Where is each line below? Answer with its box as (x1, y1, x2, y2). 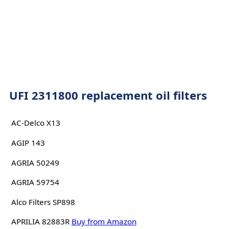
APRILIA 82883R (11, 216, 70, 227)
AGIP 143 (11, 137, 45, 148)
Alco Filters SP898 (11, 196, 75, 207)
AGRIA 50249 (11, 157, 59, 168)
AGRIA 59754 (11, 177, 59, 188)
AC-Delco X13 (11, 118, 60, 128)
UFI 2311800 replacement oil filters (9, 87, 207, 103)
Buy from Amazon (71, 216, 136, 227)
